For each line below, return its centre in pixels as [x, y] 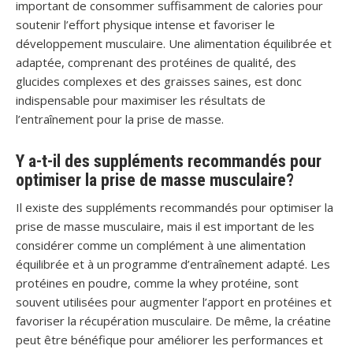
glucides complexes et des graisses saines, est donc [159, 81]
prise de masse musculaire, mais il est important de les [165, 226]
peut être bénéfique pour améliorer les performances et [169, 340]
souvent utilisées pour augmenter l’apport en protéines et [174, 302]
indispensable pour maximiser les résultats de [141, 100]
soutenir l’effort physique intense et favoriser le [145, 24]
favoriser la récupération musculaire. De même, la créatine [173, 321]
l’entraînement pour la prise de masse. [120, 119]
